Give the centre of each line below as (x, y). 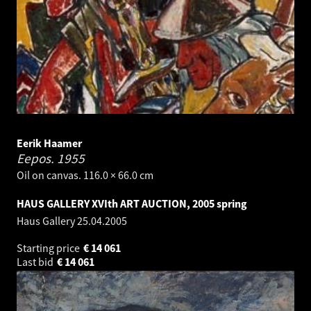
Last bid (36, 262)
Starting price (49, 248)
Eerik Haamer (49, 143)
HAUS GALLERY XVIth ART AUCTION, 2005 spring (132, 204)
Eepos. (37, 159)
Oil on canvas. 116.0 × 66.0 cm (85, 175)
